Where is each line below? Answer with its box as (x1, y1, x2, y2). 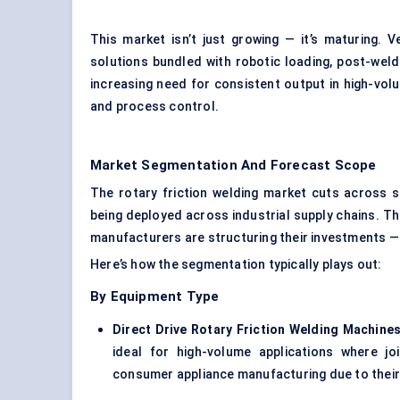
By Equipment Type (90, 288, 220, 305)
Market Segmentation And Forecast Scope (90, 157, 377, 174)
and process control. (90, 99, 219, 114)
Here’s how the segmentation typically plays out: (90, 257, 382, 272)
